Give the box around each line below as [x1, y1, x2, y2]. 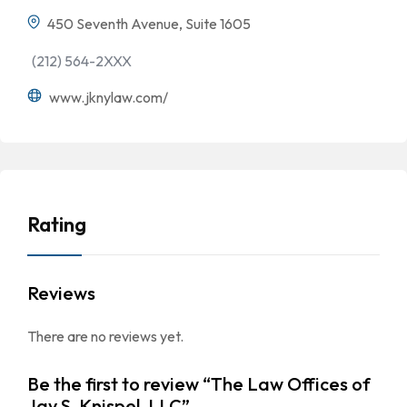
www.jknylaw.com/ [46, 87, 168, 106]
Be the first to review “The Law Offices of [27, 372, 371, 396]
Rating [27, 211, 86, 237]
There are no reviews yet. [27, 326, 184, 345]
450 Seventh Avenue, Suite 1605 [45, 14, 251, 33]
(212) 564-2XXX [32, 51, 132, 70]
